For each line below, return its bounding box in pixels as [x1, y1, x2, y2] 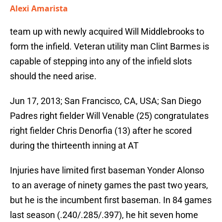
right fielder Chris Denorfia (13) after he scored [10, 125, 192, 136]
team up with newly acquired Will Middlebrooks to [10, 26, 204, 37]
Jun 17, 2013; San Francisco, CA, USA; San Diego [10, 96, 201, 107]
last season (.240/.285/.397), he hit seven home [10, 210, 198, 221]
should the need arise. [10, 71, 97, 82]
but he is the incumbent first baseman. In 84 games [10, 195, 212, 206]
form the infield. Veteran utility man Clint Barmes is [10, 41, 209, 52]
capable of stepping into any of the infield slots [10, 56, 192, 67]
